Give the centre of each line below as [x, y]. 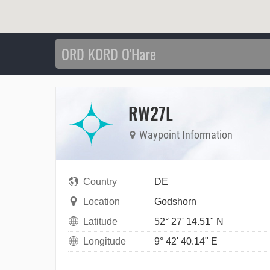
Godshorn [175, 201]
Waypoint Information [185, 135]
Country [100, 181]
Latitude [100, 221]
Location [102, 201]
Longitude [105, 241]
